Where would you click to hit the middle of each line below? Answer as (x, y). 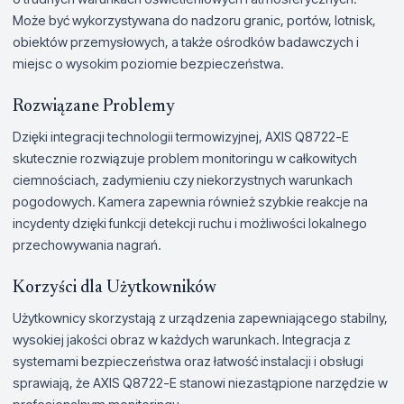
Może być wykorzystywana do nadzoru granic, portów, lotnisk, (194, 20)
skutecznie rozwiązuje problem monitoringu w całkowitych (185, 158)
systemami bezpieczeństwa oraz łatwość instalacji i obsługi (188, 361)
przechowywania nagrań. (87, 244)
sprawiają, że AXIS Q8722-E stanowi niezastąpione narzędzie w (200, 382)
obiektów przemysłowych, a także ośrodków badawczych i (186, 41)
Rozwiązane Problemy (94, 106)
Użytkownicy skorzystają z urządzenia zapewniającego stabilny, (200, 317)
